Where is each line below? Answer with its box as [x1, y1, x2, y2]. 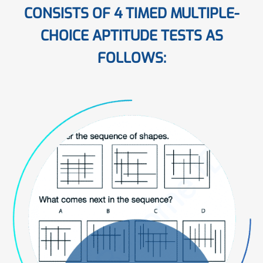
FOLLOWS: [97, 49, 166, 68]
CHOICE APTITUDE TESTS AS [40, 26, 223, 46]
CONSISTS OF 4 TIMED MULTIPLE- [24, 4, 239, 23]
